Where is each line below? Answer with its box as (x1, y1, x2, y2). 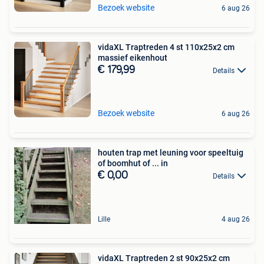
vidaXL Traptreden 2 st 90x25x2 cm (98, 253, 230, 263)
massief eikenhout (98, 53, 167, 62)
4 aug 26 (222, 215, 250, 223)
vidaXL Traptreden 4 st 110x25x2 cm (98, 42, 235, 52)
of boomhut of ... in (98, 159, 168, 168)
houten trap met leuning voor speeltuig (98, 148, 243, 157)
